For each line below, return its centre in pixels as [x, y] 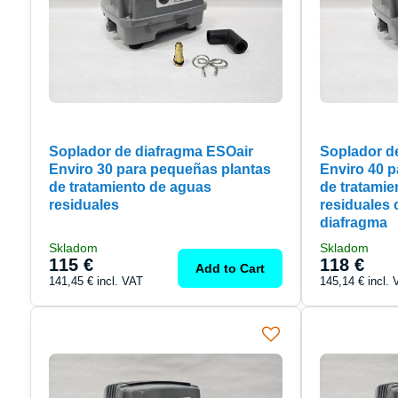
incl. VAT [119, 281]
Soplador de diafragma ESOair [151, 151]
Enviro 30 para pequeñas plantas [159, 169]
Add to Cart [231, 268]
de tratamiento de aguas [130, 187]
